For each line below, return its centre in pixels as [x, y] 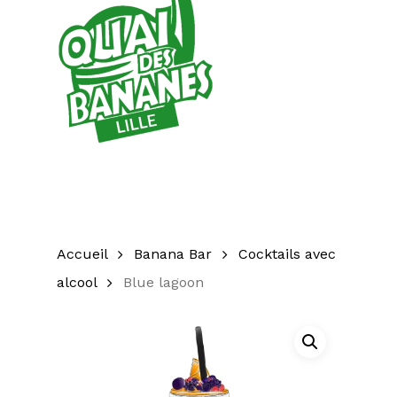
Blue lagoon [163, 282]
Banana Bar [173, 254]
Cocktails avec [287, 254]
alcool [77, 282]
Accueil [82, 254]
